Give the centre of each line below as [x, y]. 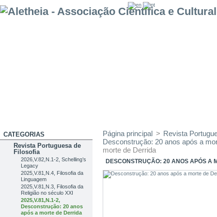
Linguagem [34, 179]
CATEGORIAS [24, 134]
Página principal [128, 133]
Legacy [30, 166]
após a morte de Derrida [52, 213]
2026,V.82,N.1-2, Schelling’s [54, 159]
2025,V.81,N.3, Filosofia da [52, 186]
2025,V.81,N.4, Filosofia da [52, 173]
